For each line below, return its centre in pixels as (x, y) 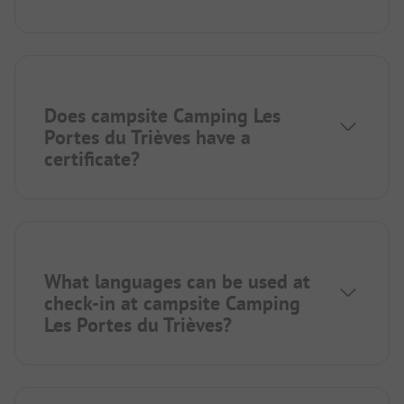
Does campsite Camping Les (162, 116)
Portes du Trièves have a (147, 138)
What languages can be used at (177, 282)
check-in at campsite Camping (172, 303)
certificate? (92, 159)
